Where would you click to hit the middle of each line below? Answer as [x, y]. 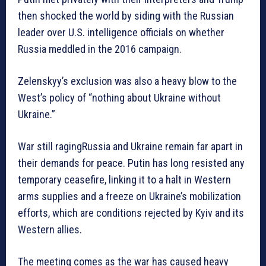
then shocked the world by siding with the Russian [126, 16]
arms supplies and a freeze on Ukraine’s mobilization [129, 197]
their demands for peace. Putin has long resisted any [131, 163]
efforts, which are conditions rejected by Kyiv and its [131, 213]
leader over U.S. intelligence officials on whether [121, 33]
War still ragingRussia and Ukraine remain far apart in [130, 147]
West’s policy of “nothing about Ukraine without [119, 98]
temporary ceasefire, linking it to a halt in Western [124, 180]
